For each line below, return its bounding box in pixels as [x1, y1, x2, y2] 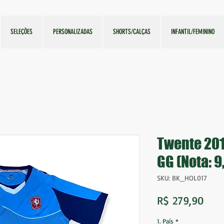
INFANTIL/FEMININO [171, 27, 214, 36]
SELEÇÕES [10, 27, 32, 36]
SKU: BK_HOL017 [157, 173, 207, 182]
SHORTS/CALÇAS [113, 27, 150, 36]
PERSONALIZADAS [53, 27, 92, 36]
